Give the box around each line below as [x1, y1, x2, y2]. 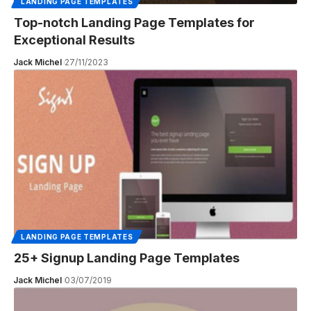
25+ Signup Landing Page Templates [14, 251, 239, 266]
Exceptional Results [14, 33, 135, 48]
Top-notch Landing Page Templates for [14, 15, 255, 31]
